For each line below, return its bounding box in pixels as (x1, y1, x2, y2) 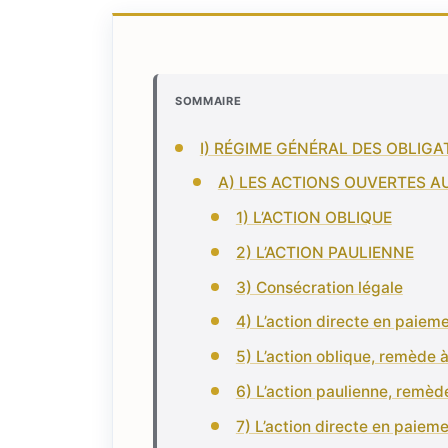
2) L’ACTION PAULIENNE (235, 242, 414, 262)
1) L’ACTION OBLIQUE (235, 208, 392, 228)
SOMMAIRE (175, 93, 242, 108)
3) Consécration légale (235, 277, 403, 297)
